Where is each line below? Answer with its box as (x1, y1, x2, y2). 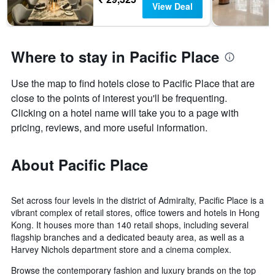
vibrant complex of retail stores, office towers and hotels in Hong (11, 206, 260, 219)
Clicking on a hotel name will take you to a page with (11, 106, 239, 120)
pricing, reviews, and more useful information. (11, 120, 207, 135)
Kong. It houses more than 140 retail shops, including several (11, 219, 249, 231)
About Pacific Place (11, 154, 148, 176)
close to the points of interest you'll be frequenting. (11, 91, 227, 106)
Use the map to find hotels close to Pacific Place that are (11, 76, 255, 91)
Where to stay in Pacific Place (11, 46, 219, 68)
